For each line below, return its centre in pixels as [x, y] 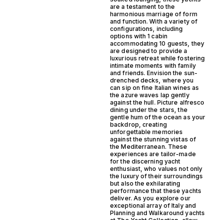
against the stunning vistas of [153, 139]
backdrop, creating [138, 124]
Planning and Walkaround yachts [158, 213]
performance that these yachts [156, 191]
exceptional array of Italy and [153, 205]
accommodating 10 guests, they [157, 43]
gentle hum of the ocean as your [158, 117]
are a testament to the [143, 6]
